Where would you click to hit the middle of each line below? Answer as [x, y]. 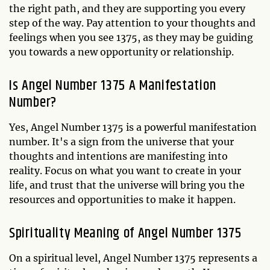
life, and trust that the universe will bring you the [127, 185]
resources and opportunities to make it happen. [122, 199]
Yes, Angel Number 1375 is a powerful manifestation [133, 127]
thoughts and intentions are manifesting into [118, 156]
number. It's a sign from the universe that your [121, 141]
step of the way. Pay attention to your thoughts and [132, 23]
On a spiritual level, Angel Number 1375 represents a [133, 258]
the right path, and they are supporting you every [127, 8]
